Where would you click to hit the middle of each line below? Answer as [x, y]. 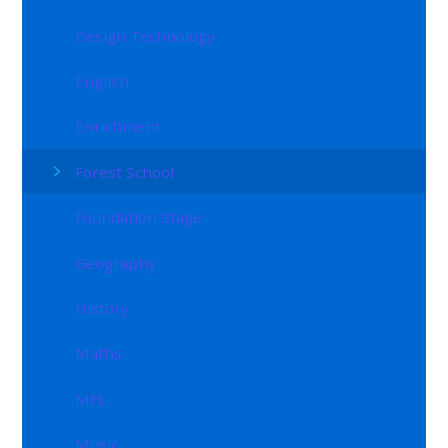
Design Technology [145, 35]
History [102, 307]
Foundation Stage [139, 217]
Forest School [125, 171]
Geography [116, 262]
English [102, 81]
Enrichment [118, 126]
